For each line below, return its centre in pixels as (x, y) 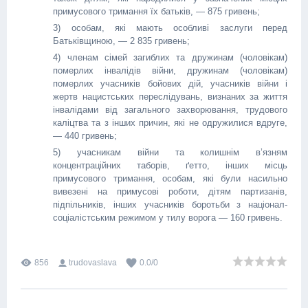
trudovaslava (93, 263)
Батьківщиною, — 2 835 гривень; (122, 41)
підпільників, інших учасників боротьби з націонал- (170, 205)
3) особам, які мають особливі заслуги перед (170, 28)
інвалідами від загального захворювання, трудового (170, 110)
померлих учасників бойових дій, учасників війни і (170, 84)
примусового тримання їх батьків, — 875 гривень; (157, 11)
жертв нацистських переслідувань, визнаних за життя (170, 97)
